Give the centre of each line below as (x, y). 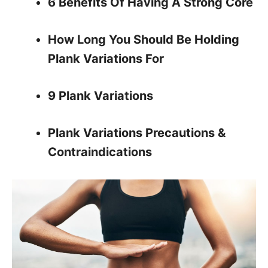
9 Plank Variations (100, 96)
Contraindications (100, 152)
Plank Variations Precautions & (137, 133)
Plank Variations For (106, 59)
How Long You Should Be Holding (144, 39)
